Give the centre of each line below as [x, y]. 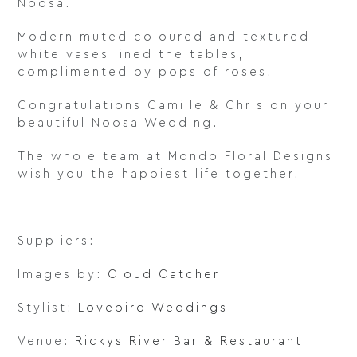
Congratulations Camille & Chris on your [174, 106]
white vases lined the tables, [131, 55]
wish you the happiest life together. [159, 175]
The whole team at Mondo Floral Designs [176, 157]
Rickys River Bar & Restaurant [192, 342]
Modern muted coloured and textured [164, 37]
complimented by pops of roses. [145, 73]
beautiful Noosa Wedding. [118, 124]
